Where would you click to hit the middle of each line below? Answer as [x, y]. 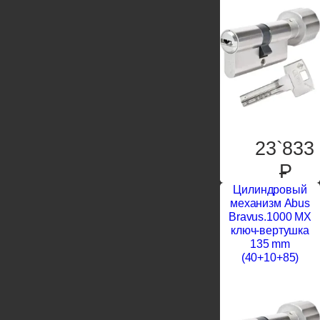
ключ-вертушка [270, 230]
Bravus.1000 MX [270, 217]
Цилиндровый [270, 190]
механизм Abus [270, 203]
